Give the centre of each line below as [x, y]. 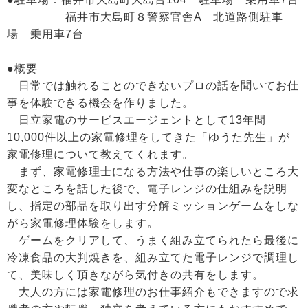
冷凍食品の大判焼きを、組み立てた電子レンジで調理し [153, 257]
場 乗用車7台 [45, 34]
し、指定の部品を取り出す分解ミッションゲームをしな [153, 206]
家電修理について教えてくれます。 [100, 154]
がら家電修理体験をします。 [83, 223]
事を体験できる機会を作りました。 [100, 102]
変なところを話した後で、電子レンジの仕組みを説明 [147, 188]
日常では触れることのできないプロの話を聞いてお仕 [153, 85]
